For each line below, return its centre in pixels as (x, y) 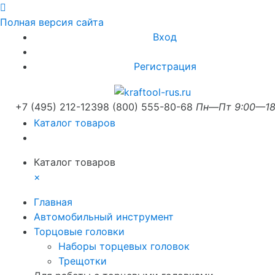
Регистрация (165, 66)
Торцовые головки (79, 231)
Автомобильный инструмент (104, 216)
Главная (53, 202)
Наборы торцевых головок (124, 246)
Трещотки (83, 261)
